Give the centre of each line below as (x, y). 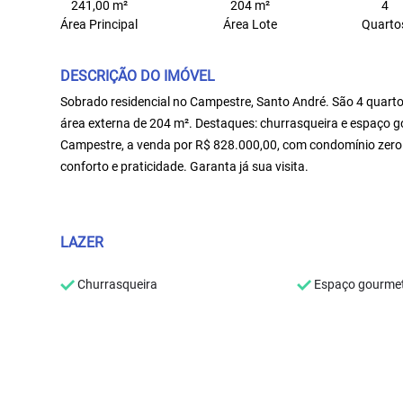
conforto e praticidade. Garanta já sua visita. (185, 166)
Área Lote (250, 25)
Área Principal (99, 25)
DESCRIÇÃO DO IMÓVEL (138, 76)
